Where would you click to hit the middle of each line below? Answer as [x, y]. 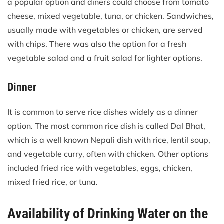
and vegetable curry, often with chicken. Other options [108, 154]
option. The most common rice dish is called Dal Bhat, [106, 126]
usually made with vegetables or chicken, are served [105, 30]
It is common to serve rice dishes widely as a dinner [103, 112]
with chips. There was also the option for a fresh [97, 44]
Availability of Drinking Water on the [108, 213]
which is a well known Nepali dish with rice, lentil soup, [109, 140]
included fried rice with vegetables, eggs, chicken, [100, 168]
